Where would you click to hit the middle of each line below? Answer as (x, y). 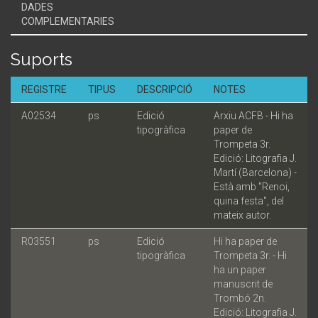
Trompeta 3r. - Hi (250, 255)
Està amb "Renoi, (252, 186)
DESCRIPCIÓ (165, 89)
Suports (42, 59)
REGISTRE (44, 89)
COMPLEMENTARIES (68, 21)
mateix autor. (242, 215)
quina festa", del (249, 201)
